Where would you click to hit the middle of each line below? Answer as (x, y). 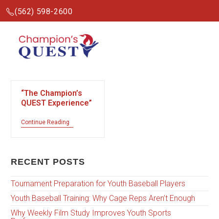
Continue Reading (45, 122)
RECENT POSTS (48, 162)
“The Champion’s (52, 93)
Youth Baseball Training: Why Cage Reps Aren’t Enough (103, 198)
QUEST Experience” (57, 103)
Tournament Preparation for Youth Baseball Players (98, 184)
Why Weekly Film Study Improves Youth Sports (91, 213)
